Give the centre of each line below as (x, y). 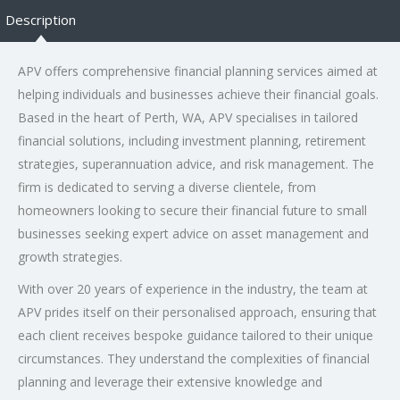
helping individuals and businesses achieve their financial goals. (198, 94)
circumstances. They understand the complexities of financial (194, 358)
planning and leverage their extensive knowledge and (170, 381)
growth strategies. (70, 256)
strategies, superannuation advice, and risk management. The (196, 163)
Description (41, 19)
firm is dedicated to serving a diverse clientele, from (167, 187)
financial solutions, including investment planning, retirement (192, 140)
